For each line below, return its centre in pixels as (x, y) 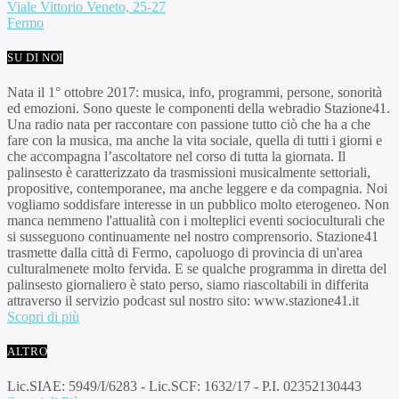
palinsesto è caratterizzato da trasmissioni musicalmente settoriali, (189, 172)
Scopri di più (43, 316)
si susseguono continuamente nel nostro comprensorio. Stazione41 (193, 236)
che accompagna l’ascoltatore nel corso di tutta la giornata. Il (176, 156)
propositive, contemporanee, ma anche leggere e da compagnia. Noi (197, 188)
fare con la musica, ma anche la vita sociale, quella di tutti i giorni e (195, 140)
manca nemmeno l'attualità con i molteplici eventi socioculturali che (196, 220)
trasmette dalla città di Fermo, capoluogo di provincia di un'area (185, 252)
